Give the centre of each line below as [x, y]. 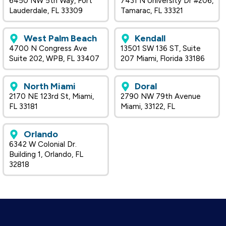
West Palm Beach [60, 39]
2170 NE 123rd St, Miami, [51, 97]
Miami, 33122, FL [148, 107]
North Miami [49, 87]
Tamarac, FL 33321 [152, 11]
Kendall [150, 39]
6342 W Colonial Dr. [43, 145]
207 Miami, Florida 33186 [162, 59]
